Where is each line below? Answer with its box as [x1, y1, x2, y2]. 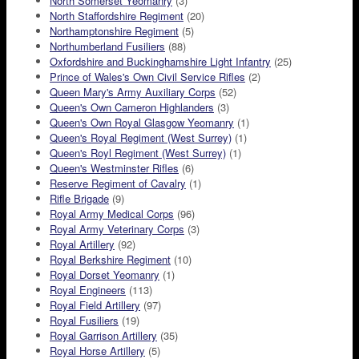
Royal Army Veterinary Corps [50, 221, 184, 237]
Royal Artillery [50, 236, 115, 252]
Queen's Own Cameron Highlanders [50, 99, 214, 115]
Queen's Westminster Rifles [50, 160, 179, 176]
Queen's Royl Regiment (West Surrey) [50, 145, 226, 161]
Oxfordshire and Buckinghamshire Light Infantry [50, 54, 271, 70]
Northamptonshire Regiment [50, 23, 179, 39]
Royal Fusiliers [50, 313, 119, 329]
